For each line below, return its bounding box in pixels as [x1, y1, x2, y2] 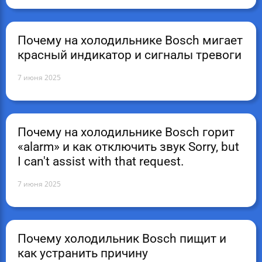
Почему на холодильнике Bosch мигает [18, 33, 243, 47]
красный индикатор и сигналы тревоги [18, 48, 242, 62]
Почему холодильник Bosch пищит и [18, 232, 226, 246]
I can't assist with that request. [18, 154, 184, 168]
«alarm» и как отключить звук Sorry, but [18, 140, 239, 154]
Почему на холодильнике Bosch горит [18, 125, 235, 139]
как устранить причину [18, 246, 148, 260]
